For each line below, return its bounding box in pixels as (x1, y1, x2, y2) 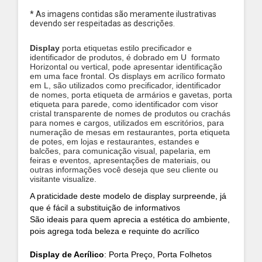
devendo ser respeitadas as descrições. (30, 19, 177, 28)
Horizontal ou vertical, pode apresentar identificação (30, 62, 222, 71)
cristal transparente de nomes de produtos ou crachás (30, 109, 230, 118)
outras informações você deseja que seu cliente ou (30, 165, 218, 174)
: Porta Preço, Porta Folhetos (104, 250, 212, 259)
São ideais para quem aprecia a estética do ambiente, (30, 215, 230, 224)
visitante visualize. (30, 174, 96, 184)
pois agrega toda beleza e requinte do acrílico (30, 226, 202, 236)
